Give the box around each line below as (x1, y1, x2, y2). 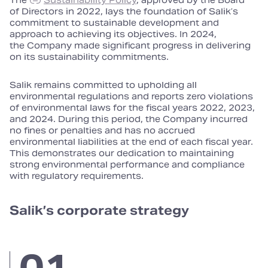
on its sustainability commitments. (10, 51, 169, 62)
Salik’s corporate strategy (10, 203, 189, 218)
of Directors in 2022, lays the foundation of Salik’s (10, 6, 238, 17)
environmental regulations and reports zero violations (10, 91, 253, 102)
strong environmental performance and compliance (10, 159, 245, 170)
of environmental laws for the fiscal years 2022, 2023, (10, 102, 255, 113)
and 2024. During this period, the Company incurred (10, 114, 248, 124)
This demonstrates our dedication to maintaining (10, 148, 234, 159)
